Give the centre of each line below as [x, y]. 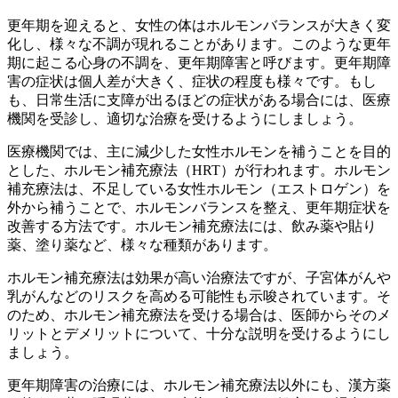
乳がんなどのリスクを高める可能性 [121, 296]
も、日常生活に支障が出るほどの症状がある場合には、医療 [199, 99]
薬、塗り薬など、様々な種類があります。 [142, 244]
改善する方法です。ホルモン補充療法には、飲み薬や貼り [192, 226]
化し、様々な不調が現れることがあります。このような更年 [199, 44]
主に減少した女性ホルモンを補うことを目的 [249, 151]
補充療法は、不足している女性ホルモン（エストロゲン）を [199, 188]
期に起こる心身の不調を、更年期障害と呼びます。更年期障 [199, 62]
